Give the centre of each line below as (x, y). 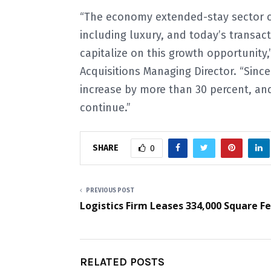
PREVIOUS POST (110, 191)
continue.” (105, 108)
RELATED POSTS (122, 262)
